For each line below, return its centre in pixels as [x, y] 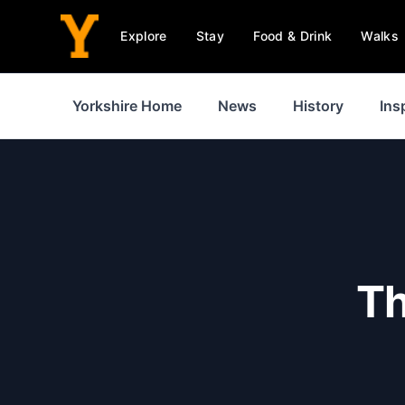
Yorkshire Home [127, 106]
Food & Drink [293, 36]
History [318, 106]
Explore [144, 36]
